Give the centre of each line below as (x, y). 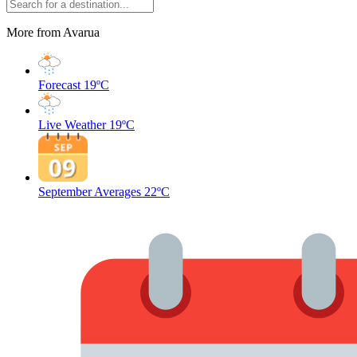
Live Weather (72, 125)
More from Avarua (53, 32)
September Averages (90, 192)
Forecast (59, 85)
